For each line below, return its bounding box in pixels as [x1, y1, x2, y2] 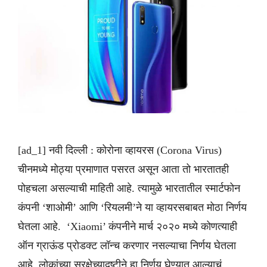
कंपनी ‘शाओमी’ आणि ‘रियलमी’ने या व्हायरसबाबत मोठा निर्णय [18, 201, 247, 213]
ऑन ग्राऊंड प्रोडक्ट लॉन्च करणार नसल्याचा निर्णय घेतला [18, 239, 236, 252]
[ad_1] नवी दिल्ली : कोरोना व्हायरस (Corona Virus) [18, 144, 222, 156]
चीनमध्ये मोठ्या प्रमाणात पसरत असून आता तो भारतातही [18, 163, 229, 175]
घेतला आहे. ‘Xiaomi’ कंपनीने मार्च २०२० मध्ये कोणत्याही [18, 220, 237, 232]
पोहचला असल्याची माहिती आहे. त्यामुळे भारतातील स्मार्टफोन [18, 182, 240, 194]
